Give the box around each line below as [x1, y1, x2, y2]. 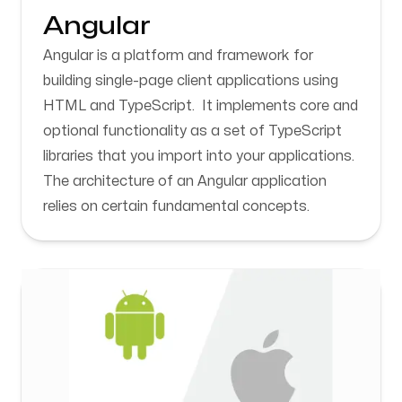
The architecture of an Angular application [43, 174, 327, 188]
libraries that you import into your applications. [43, 149, 354, 163]
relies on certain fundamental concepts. [43, 199, 310, 214]
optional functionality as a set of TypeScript [43, 124, 342, 138]
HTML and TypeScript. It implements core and [43, 99, 358, 113]
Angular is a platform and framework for [43, 48, 313, 63]
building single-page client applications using [43, 74, 338, 88]
